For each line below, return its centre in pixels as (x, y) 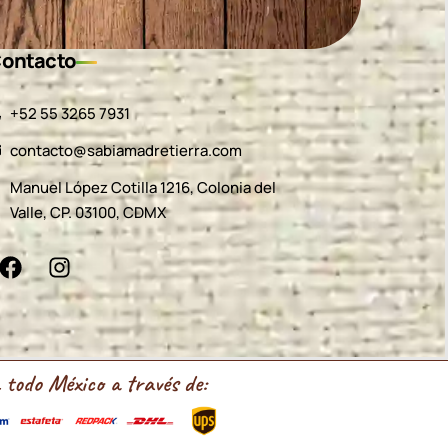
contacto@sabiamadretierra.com (125, 150)
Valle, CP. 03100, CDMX (87, 212)
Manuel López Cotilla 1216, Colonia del (142, 187)
